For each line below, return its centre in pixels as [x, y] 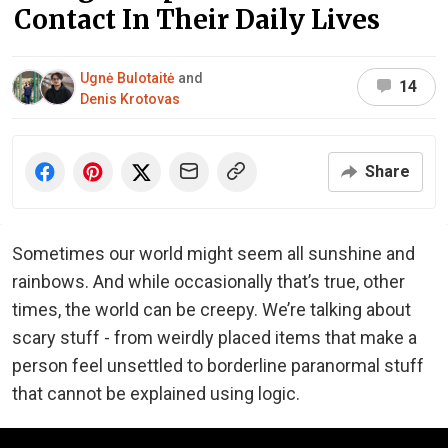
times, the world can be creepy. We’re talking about [211, 309]
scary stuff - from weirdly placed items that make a [214, 337]
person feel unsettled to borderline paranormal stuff [218, 365]
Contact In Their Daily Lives [197, 19]
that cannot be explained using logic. [158, 393]
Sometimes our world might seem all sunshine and [213, 253]
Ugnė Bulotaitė [127, 77]
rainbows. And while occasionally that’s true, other [208, 281]
